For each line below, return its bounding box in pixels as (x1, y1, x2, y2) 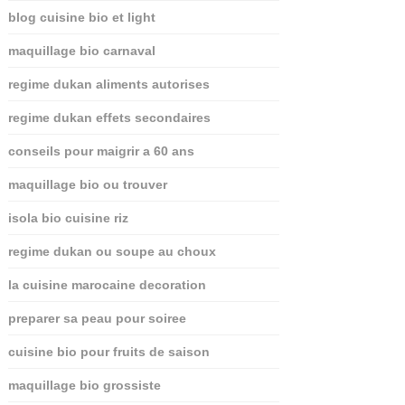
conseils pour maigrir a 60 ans (7, 143, 194, 158)
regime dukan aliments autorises (7, 76, 210, 91)
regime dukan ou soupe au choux (7, 243, 216, 259)
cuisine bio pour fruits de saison (7, 344, 210, 359)
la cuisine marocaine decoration (7, 277, 206, 292)
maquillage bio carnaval (7, 42, 155, 58)
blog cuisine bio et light (7, 9, 155, 24)
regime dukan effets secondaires (7, 109, 211, 125)
